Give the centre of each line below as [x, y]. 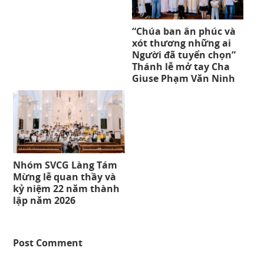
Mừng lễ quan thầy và [65, 177]
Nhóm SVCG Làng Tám [65, 165]
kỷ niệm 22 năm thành [67, 189]
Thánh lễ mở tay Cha [181, 66]
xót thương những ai [181, 43]
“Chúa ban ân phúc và [184, 31]
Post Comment [48, 243]
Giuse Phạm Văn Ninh [183, 78]
